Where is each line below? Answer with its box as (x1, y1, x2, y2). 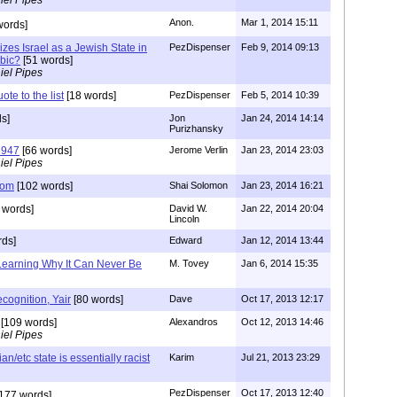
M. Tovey (169, 257, 209, 269)
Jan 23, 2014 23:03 (241, 144, 323, 155)
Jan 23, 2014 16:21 (241, 179, 323, 191)
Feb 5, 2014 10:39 (241, 89, 319, 100)
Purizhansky (169, 122, 223, 134)
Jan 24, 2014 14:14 (241, 112, 323, 123)
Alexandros (169, 315, 218, 327)
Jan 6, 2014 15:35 (241, 257, 318, 269)
